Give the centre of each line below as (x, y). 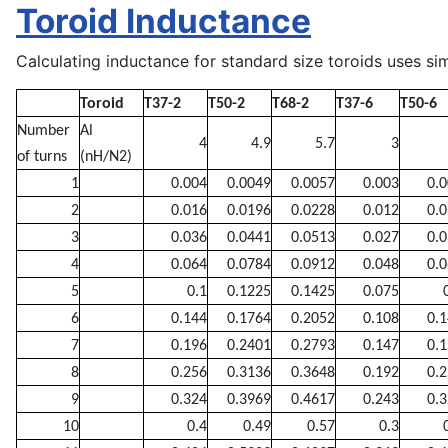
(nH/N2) (106, 156)
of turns (42, 156)
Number (43, 130)
